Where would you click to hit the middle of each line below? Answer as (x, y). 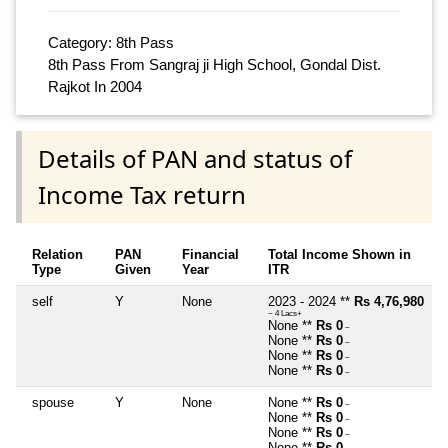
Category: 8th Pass (111, 43)
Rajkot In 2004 (95, 87)
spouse (53, 402)
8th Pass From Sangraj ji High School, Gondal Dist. (214, 65)
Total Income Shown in (339, 254)
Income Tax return (142, 194)
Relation (57, 254)
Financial (210, 254)
